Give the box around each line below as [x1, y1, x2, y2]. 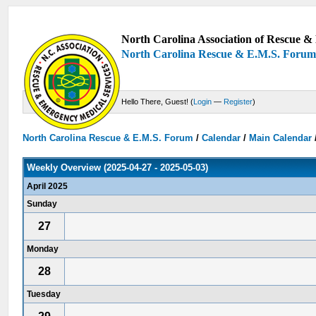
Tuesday [27, 288, 61, 299]
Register [224, 97, 253, 107]
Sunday [27, 198, 58, 209]
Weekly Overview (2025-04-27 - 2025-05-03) [27, 162, 209, 173]
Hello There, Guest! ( [121, 97, 194, 107]
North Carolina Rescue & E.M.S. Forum [23, 132, 194, 143]
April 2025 [27, 181, 68, 191]
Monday [27, 243, 59, 254]
